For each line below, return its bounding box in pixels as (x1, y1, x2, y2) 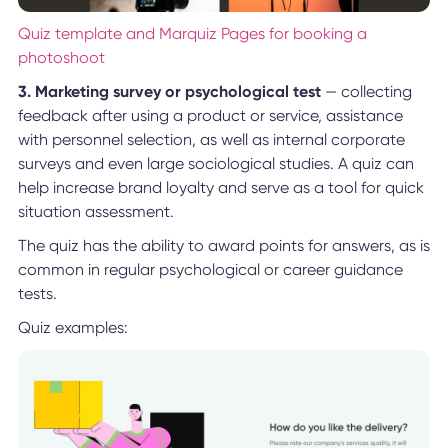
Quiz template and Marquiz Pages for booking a (17, 23, 367, 43)
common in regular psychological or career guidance (17, 259, 403, 279)
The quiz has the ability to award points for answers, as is (17, 235, 430, 255)
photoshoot (17, 47, 105, 67)
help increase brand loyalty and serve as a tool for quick (17, 177, 424, 197)
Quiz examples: (17, 317, 128, 337)
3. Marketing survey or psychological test (17, 81, 321, 101)
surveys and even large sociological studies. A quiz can (17, 153, 414, 173)
